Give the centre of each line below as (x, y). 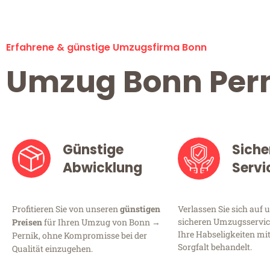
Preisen (27, 222)
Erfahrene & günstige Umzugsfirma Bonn (106, 48)
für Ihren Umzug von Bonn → (101, 222)
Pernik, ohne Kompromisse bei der (80, 236)
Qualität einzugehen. (52, 249)
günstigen (140, 209)
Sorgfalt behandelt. (215, 247)
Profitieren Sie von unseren (66, 209)
